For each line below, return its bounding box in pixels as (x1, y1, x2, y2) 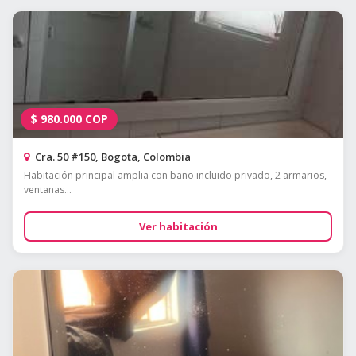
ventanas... (24, 183, 72, 197)
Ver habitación (138, 219, 218, 234)
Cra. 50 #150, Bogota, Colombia (33, 149, 191, 164)
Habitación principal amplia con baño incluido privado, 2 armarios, (24, 168, 327, 183)
